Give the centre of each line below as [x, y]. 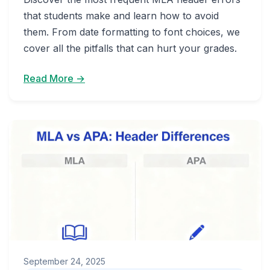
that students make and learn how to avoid [121, 16]
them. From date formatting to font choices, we [132, 32]
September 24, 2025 [64, 261]
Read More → [54, 78]
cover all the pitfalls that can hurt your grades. [130, 48]
